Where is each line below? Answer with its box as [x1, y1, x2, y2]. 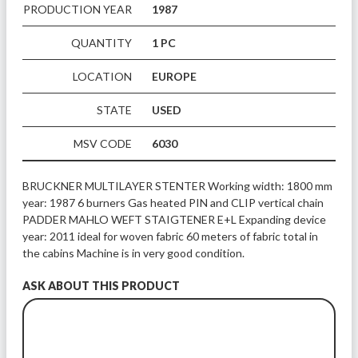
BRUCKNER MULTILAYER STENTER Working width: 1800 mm [22, 179, 335, 193]
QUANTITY [71, 36, 132, 50]
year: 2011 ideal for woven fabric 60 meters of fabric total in [22, 229, 320, 243]
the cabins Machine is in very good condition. [22, 246, 245, 260]
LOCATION [73, 70, 132, 83]
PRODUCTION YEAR [23, 2, 132, 16]
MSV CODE [74, 137, 132, 150]
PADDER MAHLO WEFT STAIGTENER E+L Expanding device [22, 213, 328, 226]
